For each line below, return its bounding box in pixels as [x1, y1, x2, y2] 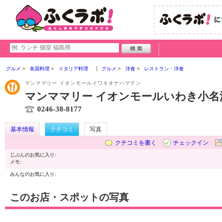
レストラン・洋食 [144, 66, 184, 71]
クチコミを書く [115, 139, 157, 146]
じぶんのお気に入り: [10, 152, 56, 158]
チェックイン [173, 139, 209, 146]
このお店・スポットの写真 [10, 192, 129, 203]
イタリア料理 [58, 66, 88, 71]
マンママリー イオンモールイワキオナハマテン [25, 80, 141, 86]
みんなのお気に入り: [10, 171, 56, 177]
